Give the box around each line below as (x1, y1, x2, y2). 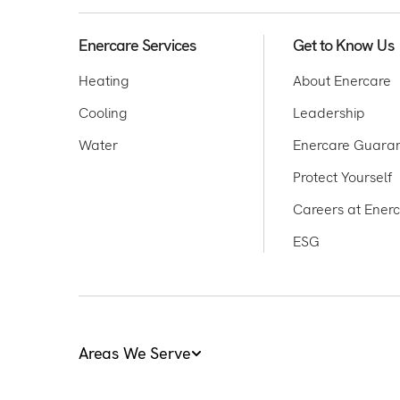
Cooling (79, 104, 128, 123)
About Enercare (293, 71, 391, 91)
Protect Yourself (293, 168, 392, 187)
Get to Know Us (293, 35, 394, 56)
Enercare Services (79, 35, 196, 56)
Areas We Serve (79, 343, 191, 364)
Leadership (293, 104, 364, 123)
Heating (79, 71, 129, 91)
